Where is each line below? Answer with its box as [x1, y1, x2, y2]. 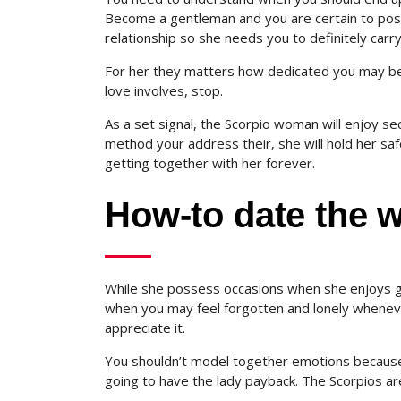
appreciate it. [105, 319, 185, 337]
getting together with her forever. [105, 154, 315, 172]
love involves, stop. [105, 81, 223, 99]
